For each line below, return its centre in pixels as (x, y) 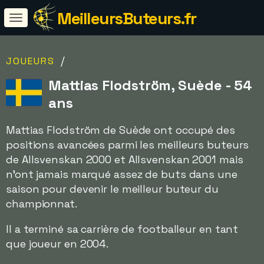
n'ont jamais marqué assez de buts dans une (122, 174)
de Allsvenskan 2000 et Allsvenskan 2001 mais (125, 159)
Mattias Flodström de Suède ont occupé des (121, 130)
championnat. (42, 204)
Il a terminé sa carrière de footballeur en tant (122, 229)
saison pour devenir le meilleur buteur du (112, 189)
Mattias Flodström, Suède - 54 (151, 85)
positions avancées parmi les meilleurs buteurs (128, 145)
